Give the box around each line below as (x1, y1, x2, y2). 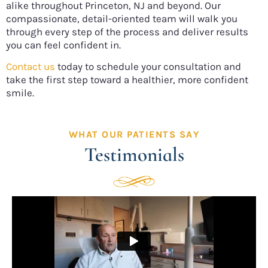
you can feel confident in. (6, 38, 121, 51)
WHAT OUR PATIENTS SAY (68, 128, 200, 140)
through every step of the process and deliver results (6, 25, 248, 38)
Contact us (6, 60, 55, 73)
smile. (6, 87, 34, 99)
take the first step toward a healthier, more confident (6, 74, 248, 86)
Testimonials (84, 142, 184, 167)
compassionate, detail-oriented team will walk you (6, 12, 237, 25)
